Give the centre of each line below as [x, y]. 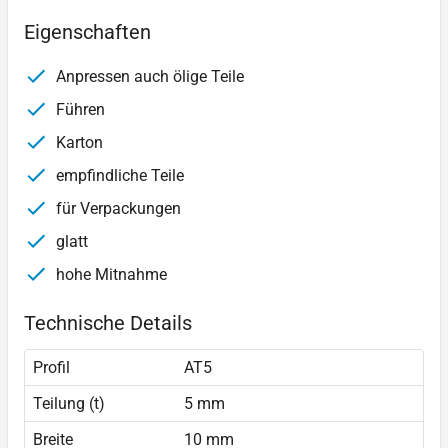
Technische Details [108, 323]
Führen [78, 110]
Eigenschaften [87, 32]
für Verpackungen [116, 209]
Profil [51, 368]
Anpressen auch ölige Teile [148, 77]
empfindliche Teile [118, 176]
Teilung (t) [69, 404]
